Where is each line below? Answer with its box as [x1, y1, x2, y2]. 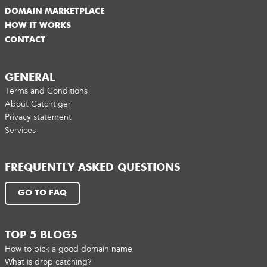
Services [5, 125, 36, 135]
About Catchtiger [5, 98, 71, 109]
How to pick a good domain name [5, 243, 132, 254]
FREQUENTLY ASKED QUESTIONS [5, 162, 180, 173]
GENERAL [5, 72, 55, 83]
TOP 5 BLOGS [5, 229, 77, 241]
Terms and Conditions [5, 85, 88, 96]
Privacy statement [5, 111, 72, 122]
